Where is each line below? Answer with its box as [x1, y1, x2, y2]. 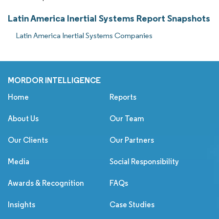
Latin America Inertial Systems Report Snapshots [8, 12, 210, 24]
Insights [8, 199, 35, 209]
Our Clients [8, 135, 48, 145]
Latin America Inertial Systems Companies [16, 30, 153, 40]
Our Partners [109, 135, 154, 145]
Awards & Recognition [8, 178, 84, 188]
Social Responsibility [109, 156, 179, 166]
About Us [8, 113, 39, 123]
